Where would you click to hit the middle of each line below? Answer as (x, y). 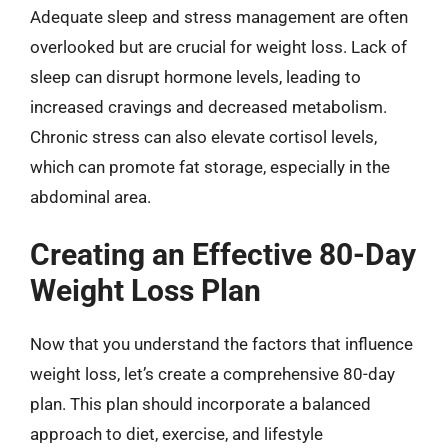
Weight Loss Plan (145, 290)
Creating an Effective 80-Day (223, 254)
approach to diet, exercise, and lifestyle (176, 434)
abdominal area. (90, 196)
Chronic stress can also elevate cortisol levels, (203, 136)
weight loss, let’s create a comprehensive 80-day (212, 374)
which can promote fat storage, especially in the (210, 166)
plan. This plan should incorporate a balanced (200, 404)
